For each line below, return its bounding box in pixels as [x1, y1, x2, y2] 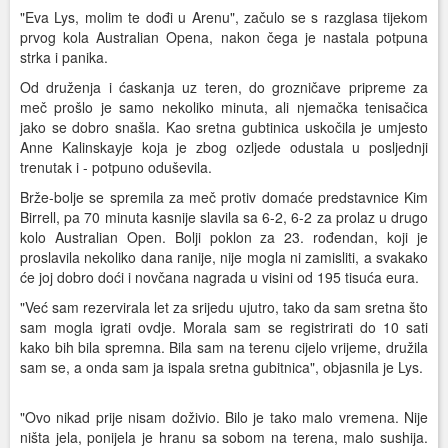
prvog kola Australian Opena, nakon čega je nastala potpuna [20, 27, 428, 48]
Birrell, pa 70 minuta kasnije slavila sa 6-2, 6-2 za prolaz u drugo [20, 207, 428, 228]
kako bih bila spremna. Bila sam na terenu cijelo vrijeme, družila [20, 337, 428, 358]
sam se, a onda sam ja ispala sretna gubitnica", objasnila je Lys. [20, 357, 423, 378]
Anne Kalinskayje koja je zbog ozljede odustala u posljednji [20, 137, 428, 158]
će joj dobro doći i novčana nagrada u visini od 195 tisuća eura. [20, 267, 419, 288]
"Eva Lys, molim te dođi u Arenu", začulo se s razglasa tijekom [20, 7, 428, 28]
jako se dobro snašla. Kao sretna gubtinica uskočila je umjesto [20, 117, 428, 138]
